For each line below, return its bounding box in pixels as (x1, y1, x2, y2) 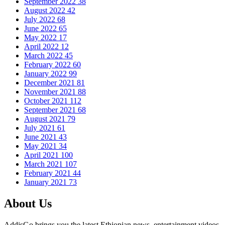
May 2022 (24, 33, 59, 42)
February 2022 (24, 60, 73, 69)
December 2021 (24, 78, 77, 87)
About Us (4, 197, 52, 210)
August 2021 (24, 115, 67, 124)
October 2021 (24, 96, 70, 105)
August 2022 (24, 6, 67, 15)
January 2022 (24, 69, 69, 78)
